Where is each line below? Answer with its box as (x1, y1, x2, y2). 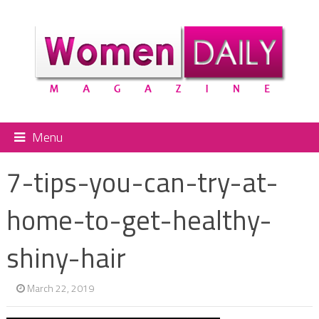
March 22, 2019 (26, 280, 94, 296)
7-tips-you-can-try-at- (6, 161, 278, 203)
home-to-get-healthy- (6, 199, 272, 241)
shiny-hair (6, 236, 126, 278)
